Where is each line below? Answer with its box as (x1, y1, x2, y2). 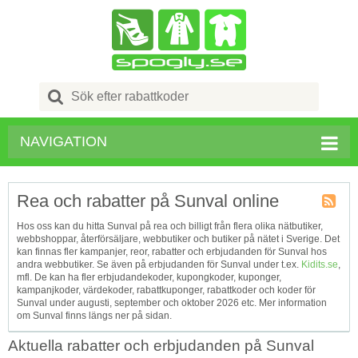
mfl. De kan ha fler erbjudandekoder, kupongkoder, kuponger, (17, 272, 281, 283)
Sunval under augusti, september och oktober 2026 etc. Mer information (17, 297, 327, 308)
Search (72, 83, 103, 94)
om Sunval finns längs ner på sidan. (17, 310, 172, 321)
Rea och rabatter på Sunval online (17, 191, 279, 211)
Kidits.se (301, 259, 338, 270)
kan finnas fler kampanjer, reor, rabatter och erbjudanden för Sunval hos (17, 246, 327, 257)
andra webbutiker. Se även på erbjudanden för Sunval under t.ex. (17, 259, 301, 270)
